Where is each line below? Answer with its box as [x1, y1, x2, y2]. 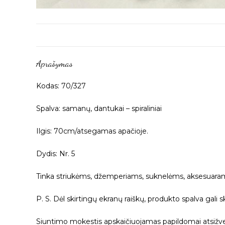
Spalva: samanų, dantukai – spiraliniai [36, 103, 162, 113]
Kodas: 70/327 [36, 81, 86, 90]
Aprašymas [36, 57, 73, 69]
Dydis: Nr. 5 [36, 149, 75, 158]
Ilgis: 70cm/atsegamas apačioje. [36, 126, 148, 136]
